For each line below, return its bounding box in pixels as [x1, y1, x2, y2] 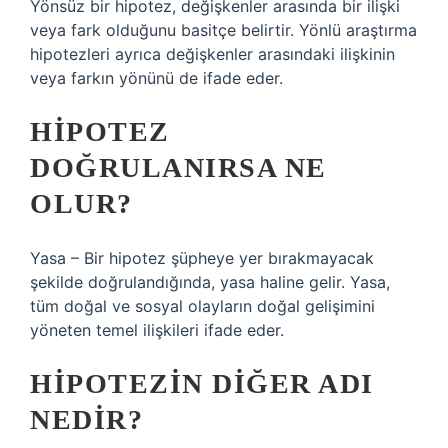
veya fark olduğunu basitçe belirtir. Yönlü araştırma [30, 20, 417, 40]
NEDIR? [30, 404, 143, 435]
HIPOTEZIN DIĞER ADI [30, 368, 374, 399]
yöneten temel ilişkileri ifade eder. [30, 320, 284, 340]
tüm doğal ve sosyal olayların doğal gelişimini [30, 296, 375, 316]
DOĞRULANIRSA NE [30, 152, 327, 183]
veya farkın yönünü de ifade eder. [30, 68, 283, 88]
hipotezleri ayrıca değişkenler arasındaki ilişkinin [30, 44, 395, 64]
